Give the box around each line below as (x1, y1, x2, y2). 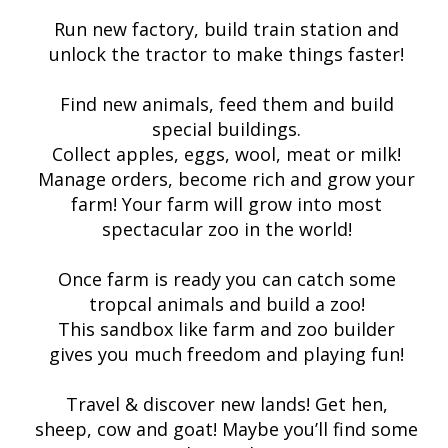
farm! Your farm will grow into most (71, 192, 382, 216)
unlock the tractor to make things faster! (49, 42, 404, 66)
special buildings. (152, 117, 301, 141)
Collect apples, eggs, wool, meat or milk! (52, 142, 401, 166)
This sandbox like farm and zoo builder (58, 317, 395, 341)
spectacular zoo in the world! (101, 217, 352, 241)
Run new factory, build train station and (54, 17, 399, 41)
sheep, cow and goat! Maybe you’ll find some (35, 417, 418, 441)
